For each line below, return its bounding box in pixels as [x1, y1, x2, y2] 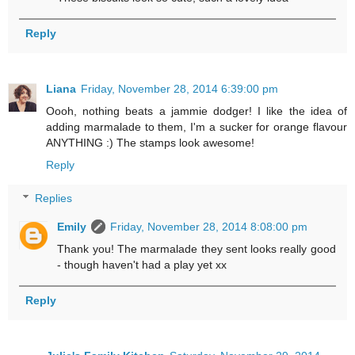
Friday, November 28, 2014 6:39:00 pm [81, 82, 278, 96]
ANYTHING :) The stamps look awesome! [46, 136, 254, 150]
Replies [35, 191, 73, 204]
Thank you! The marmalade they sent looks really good [57, 242, 336, 255]
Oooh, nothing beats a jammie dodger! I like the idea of [46, 105, 347, 118]
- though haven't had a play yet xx [57, 258, 227, 271]
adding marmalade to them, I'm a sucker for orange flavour [46, 120, 347, 134]
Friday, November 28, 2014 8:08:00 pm [110, 219, 308, 233]
